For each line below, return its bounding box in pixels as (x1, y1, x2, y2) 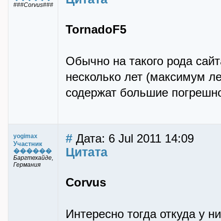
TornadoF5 (66, 23, 126, 36)
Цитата (66, 145, 108, 159)
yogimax (13, 133, 37, 140)
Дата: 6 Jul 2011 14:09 (73, 132, 194, 145)
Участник (13, 140, 42, 147)
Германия (13, 161, 40, 168)
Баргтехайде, (13, 154, 53, 161)
